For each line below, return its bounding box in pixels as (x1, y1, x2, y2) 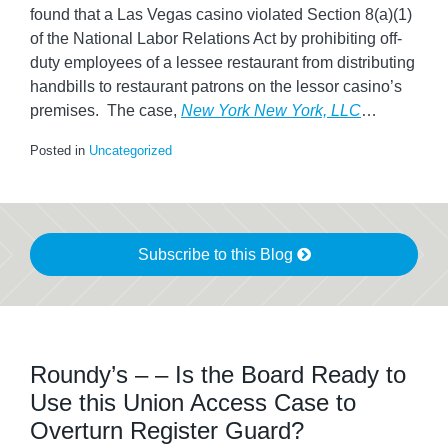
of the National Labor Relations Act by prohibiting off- (30, 30, 402, 47)
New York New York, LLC (181, 102, 361, 119)
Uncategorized (89, 143, 172, 158)
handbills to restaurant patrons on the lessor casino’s (30, 78, 402, 95)
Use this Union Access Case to (30, 389, 356, 416)
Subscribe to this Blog (137, 246, 293, 263)
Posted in (30, 143, 89, 158)
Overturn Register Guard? (30, 417, 304, 444)
